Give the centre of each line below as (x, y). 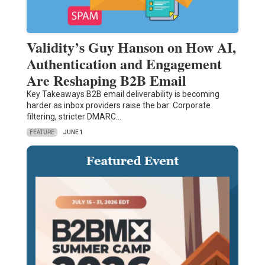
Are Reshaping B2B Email (106, 80)
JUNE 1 (73, 132)
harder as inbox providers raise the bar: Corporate (118, 106)
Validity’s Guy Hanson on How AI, (131, 47)
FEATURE (42, 132)
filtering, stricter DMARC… (74, 117)
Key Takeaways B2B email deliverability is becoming (123, 94)
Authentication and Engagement (124, 64)
